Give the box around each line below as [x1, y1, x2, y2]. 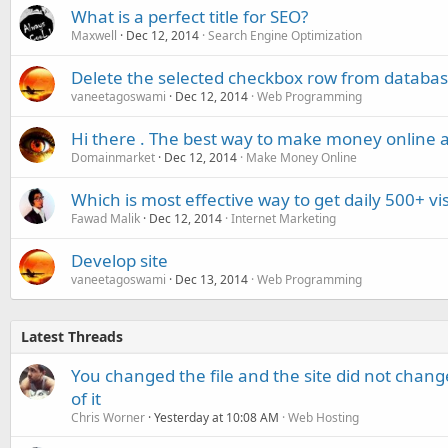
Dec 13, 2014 [175, 271, 248, 288]
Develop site [71, 249, 168, 272]
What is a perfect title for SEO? [71, 5, 308, 28]
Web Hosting [288, 409, 359, 426]
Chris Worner [71, 409, 145, 426]
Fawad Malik [71, 210, 140, 227]
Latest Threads [21, 327, 123, 346]
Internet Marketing [231, 210, 336, 227]
